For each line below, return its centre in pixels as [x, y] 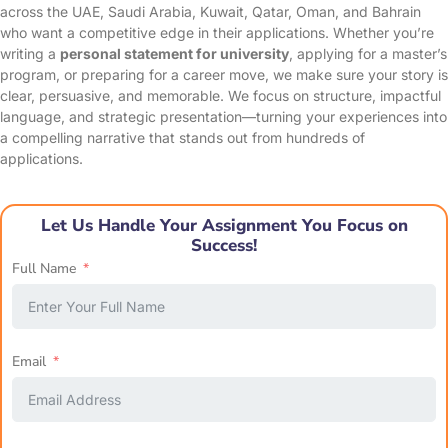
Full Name [44, 268]
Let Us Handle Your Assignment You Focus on [224, 226]
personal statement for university [174, 53]
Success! [224, 246]
